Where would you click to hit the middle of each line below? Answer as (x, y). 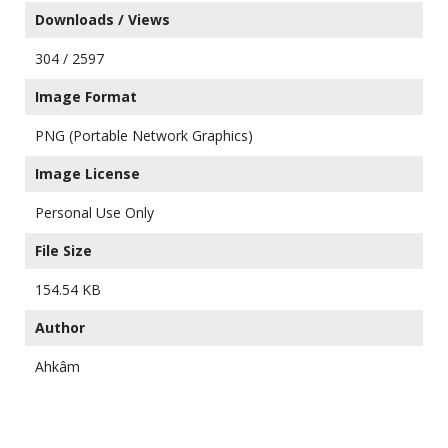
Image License (87, 173)
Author (60, 327)
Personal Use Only (94, 212)
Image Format (86, 96)
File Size (63, 250)
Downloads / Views (102, 19)
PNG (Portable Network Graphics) (144, 135)
